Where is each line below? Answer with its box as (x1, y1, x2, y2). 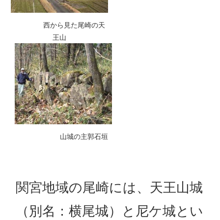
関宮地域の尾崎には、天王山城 (15, 179, 203, 196)
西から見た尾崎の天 (13, 21, 105, 29)
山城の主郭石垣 (18, 132, 108, 141)
